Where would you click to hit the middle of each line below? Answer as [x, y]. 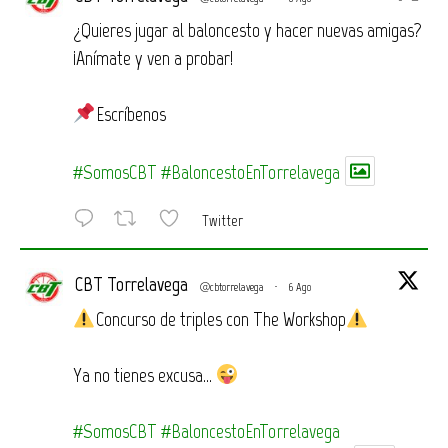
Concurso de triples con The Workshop [220, 318]
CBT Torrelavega [131, 283]
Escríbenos [130, 113]
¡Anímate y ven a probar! [153, 57]
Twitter [222, 221]
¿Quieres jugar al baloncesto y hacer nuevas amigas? [247, 29]
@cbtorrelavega [232, 286]
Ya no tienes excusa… [144, 374]
